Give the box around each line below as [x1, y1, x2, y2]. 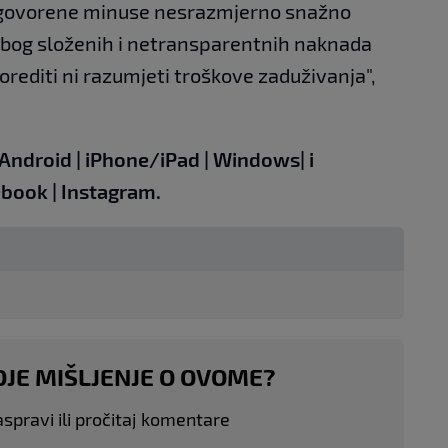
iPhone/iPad [85, 146, 200, 171]
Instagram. [61, 178, 161, 203]
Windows [213, 146, 300, 171]
